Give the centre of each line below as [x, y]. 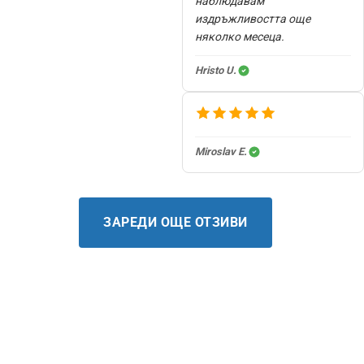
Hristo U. [216, 70]
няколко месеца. [240, 36]
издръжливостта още [253, 18]
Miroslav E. [221, 151]
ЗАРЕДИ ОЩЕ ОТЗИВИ [175, 222]
